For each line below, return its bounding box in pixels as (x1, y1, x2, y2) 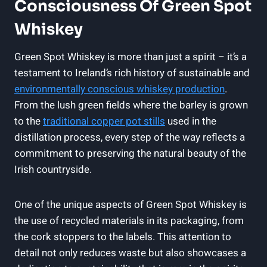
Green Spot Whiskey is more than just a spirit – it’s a (14, 49, 247, 64)
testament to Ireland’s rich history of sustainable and (14, 65, 250, 80)
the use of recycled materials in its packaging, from (14, 213, 244, 228)
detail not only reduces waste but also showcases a (14, 245, 246, 260)
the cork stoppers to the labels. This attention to (14, 229, 231, 244)
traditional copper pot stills (43, 113, 165, 129)
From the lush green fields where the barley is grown (14, 97, 248, 113)
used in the (165, 113, 216, 129)
